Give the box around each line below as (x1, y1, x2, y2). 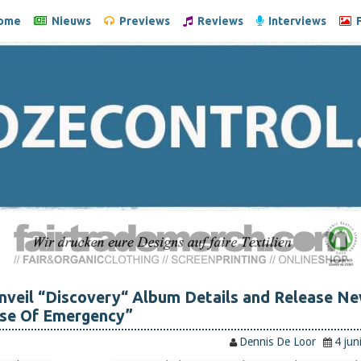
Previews (114, 15, 170, 27)
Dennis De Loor (239, 335, 316, 349)
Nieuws (47, 15, 91, 27)
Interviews (263, 15, 326, 27)
